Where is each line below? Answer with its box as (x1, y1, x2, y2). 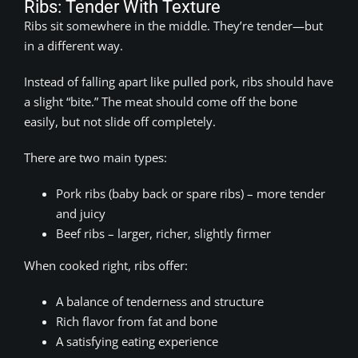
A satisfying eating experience (56, 332, 218, 349)
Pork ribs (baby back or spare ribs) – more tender (56, 185, 325, 201)
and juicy (56, 205, 105, 221)
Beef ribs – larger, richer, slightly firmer (56, 225, 271, 241)
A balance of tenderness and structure (56, 292, 264, 309)
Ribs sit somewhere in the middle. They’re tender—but (24, 17, 323, 34)
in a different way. (24, 37, 123, 54)
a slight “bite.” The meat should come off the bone (24, 93, 297, 109)
